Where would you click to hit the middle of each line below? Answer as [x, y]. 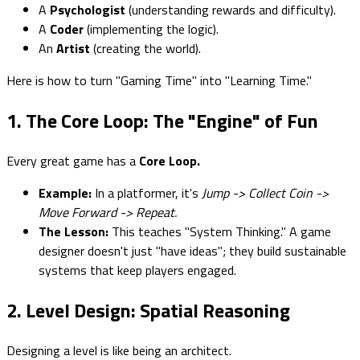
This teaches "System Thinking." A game [220, 231]
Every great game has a [73, 160]
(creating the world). [145, 48]
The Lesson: [74, 231]
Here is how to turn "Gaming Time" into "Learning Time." [159, 80]
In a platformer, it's [147, 192]
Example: [65, 192]
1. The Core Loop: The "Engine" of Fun [162, 120]
